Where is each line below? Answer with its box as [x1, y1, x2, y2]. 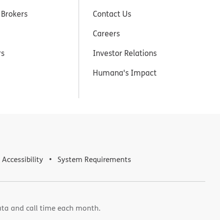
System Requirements [57, 154, 131, 165]
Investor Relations [93, 47, 157, 58]
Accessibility [2, 154, 43, 165]
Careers [93, 27, 120, 39]
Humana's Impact [93, 67, 157, 78]
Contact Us [93, 8, 132, 19]
